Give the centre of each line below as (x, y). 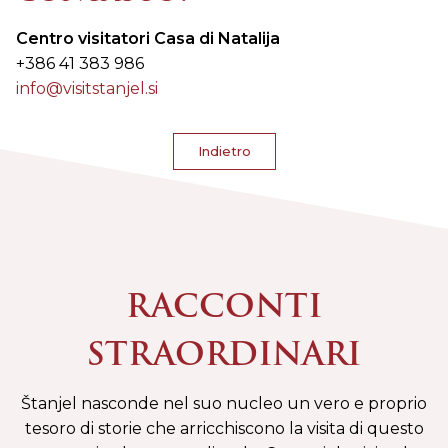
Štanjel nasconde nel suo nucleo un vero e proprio (224, 403)
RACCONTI (224, 305)
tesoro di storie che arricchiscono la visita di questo (224, 428)
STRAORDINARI (224, 353)
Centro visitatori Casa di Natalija (148, 38)
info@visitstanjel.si (87, 88)
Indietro (224, 152)
